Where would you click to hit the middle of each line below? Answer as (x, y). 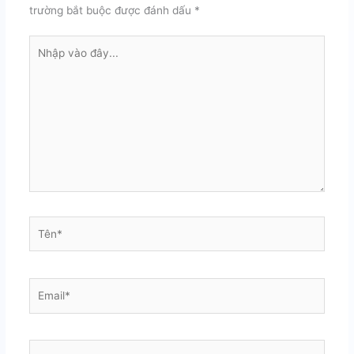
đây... (42, 78)
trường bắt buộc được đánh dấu (111, 11)
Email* (44, 286)
